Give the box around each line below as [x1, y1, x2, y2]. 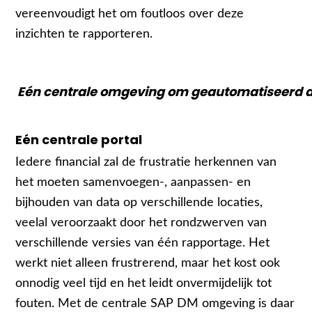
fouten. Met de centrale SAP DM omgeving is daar [15, 297, 295, 310]
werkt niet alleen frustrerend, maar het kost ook [15, 257, 281, 270]
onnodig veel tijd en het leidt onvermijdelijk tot [15, 277, 272, 290]
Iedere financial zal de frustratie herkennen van [15, 156, 277, 169]
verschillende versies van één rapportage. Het [15, 237, 270, 249]
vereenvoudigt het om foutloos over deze [15, 7, 244, 19]
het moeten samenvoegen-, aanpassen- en [15, 176, 251, 189]
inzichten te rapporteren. [15, 27, 153, 40]
